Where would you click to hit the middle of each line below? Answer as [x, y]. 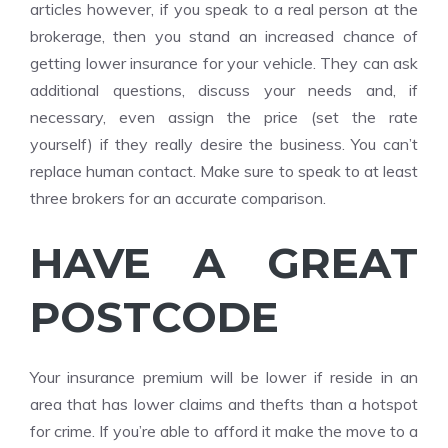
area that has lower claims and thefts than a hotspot [224, 404]
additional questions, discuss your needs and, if [224, 90]
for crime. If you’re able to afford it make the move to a [224, 431]
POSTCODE [154, 317]
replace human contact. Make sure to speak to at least [224, 171]
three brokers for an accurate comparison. [178, 198]
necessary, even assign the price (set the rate [224, 117]
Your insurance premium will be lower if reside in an [224, 377]
